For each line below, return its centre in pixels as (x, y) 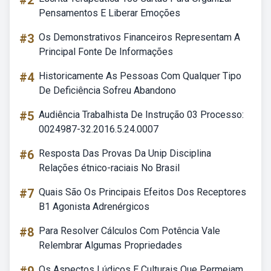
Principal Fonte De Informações (106, 52)
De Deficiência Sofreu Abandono (107, 90)
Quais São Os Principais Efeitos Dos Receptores (142, 192)
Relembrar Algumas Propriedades (110, 245)
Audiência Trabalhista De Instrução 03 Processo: (141, 115)
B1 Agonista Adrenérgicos (94, 207)
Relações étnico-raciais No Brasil (109, 168)
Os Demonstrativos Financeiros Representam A (139, 37)
